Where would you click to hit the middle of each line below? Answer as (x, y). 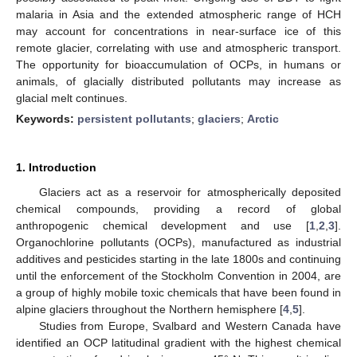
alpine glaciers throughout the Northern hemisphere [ (149, 309)
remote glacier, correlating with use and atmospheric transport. (178, 47)
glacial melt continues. (72, 98)
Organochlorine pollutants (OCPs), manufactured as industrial (178, 242)
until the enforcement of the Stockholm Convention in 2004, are (178, 275)
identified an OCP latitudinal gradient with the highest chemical (178, 342)
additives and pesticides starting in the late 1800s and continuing (178, 259)
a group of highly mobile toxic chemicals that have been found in (178, 292)
